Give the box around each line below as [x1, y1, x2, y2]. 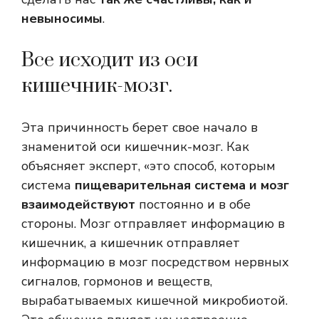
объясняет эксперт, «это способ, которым [21, 157, 276, 175]
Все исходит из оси [21, 48, 198, 73]
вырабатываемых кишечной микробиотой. [21, 292, 288, 310]
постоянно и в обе [135, 196, 251, 214]
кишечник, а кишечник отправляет [21, 234, 240, 252]
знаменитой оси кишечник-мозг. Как [21, 138, 249, 156]
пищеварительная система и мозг [71, 177, 289, 194]
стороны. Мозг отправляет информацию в [21, 215, 285, 233]
